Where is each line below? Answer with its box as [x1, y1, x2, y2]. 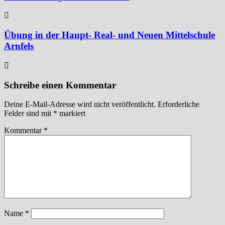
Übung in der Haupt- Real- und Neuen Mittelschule [4, 30, 215, 41]
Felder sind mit [4, 109, 53, 118]
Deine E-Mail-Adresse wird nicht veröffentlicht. [4, 100, 156, 109]
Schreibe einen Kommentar [4, 79, 116, 90]
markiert [57, 109, 85, 118]
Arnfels [4, 41, 34, 52]
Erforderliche [158, 100, 199, 109]
